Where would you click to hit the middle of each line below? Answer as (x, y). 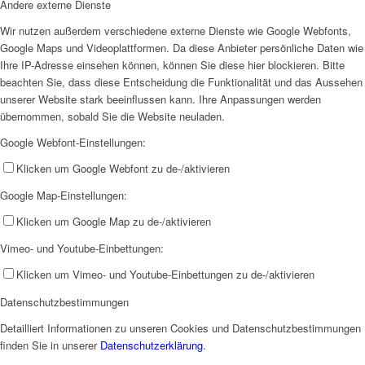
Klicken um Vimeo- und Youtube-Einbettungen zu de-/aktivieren (165, 275)
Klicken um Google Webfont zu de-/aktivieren (123, 169)
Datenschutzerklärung (152, 345)
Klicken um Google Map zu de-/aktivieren (114, 222)
